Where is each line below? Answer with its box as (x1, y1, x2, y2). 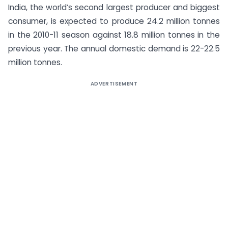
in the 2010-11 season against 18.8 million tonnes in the (8, 29, 220, 40)
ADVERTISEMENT (90, 79, 138, 88)
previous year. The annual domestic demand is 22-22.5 (8, 43, 220, 54)
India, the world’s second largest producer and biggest (8, 2, 220, 13)
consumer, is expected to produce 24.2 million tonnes (8, 15, 220, 26)
